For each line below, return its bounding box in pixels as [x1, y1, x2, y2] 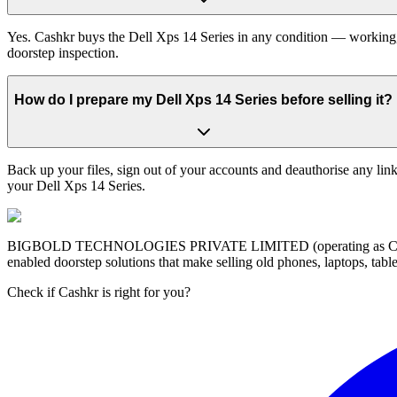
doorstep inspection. [7, 45, 119, 61]
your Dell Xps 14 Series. [7, 178, 145, 194]
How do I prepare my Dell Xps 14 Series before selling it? [14, 91, 393, 107]
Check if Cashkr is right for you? [7, 284, 191, 300]
